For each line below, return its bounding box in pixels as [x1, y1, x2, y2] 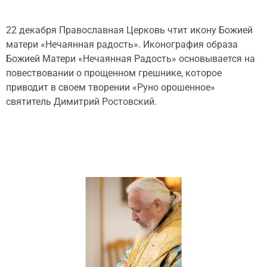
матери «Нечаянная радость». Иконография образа [6, 38, 238, 50]
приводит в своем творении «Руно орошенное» [6, 81, 215, 93]
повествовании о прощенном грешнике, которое [6, 67, 222, 79]
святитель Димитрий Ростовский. [6, 95, 157, 107]
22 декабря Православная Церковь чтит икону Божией [6, 24, 253, 36]
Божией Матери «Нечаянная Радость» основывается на [6, 52, 255, 64]
